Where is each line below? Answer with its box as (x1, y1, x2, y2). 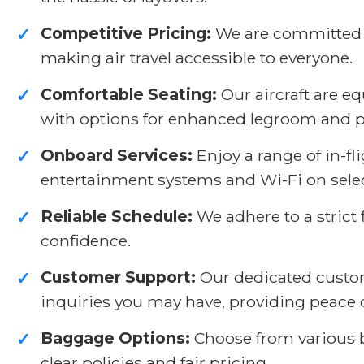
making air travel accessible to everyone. (41, 47, 353, 67)
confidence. (41, 230, 131, 250)
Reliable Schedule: (41, 206, 193, 226)
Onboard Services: (41, 145, 193, 165)
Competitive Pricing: (41, 23, 211, 43)
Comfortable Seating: (41, 84, 217, 104)
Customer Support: (41, 266, 196, 287)
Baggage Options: (41, 327, 190, 348)
